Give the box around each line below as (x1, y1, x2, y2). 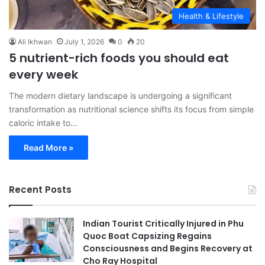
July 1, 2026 (64, 37, 104, 46)
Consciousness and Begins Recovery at (83, 242, 253, 254)
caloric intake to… (9, 117, 77, 128)
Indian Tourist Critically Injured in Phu (83, 217, 244, 230)
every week (9, 66, 78, 83)
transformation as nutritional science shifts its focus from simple (9, 104, 254, 114)
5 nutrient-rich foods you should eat (9, 49, 229, 66)
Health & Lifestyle (179, 11, 244, 21)
